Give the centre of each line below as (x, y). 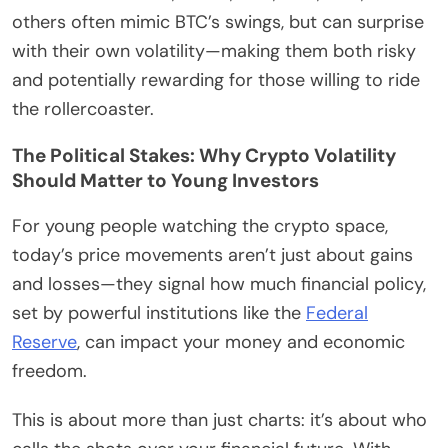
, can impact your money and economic (241, 342)
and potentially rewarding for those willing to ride (216, 80)
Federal (337, 313)
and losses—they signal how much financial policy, (219, 284)
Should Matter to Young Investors (165, 181)
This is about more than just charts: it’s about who (219, 420)
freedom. (49, 371)
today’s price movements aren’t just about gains (212, 255)
